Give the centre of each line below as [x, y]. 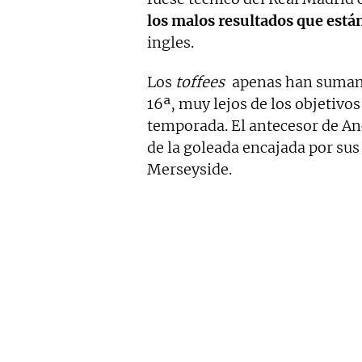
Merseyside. [189, 170]
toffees [200, 82]
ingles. [170, 43]
